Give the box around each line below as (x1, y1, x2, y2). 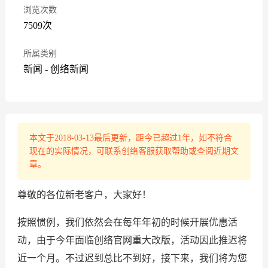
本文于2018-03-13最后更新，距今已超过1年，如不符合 (29, 133, 232, 142)
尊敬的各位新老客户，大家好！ (17, 190, 151, 200)
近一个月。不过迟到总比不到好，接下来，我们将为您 (17, 253, 247, 263)
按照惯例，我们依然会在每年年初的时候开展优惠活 (17, 217, 237, 227)
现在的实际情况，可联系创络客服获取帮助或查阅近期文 (29, 147, 239, 156)
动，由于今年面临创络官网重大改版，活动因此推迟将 (17, 235, 247, 245)
